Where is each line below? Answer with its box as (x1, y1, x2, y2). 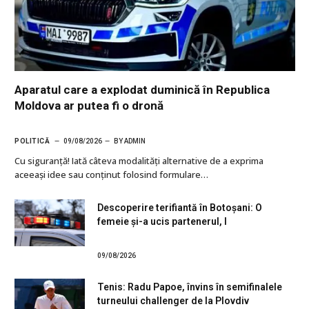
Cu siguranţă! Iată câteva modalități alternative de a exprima (14, 154, 263, 168)
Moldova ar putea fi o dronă (14, 99, 163, 113)
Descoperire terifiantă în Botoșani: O (97, 202, 262, 214)
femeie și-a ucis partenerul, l (97, 216, 227, 228)
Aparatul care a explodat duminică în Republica (14, 83, 270, 97)
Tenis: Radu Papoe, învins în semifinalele (97, 281, 282, 293)
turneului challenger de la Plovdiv (97, 295, 249, 307)
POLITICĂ (14, 137, 50, 146)
